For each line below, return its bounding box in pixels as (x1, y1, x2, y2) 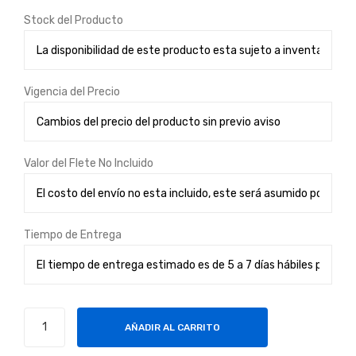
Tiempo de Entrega (24, 228, 122, 242)
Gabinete (25, 311, 72, 325)
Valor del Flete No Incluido (24, 157, 153, 170)
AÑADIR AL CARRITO (125, 322, 220, 333)
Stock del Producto (24, 14, 123, 27)
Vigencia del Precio (24, 85, 120, 99)
